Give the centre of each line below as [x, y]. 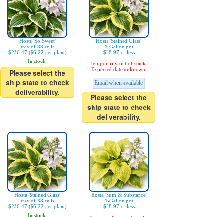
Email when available [119, 83]
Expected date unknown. [119, 70]
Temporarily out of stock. [119, 64]
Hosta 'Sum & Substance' [119, 195]
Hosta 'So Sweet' [37, 41]
